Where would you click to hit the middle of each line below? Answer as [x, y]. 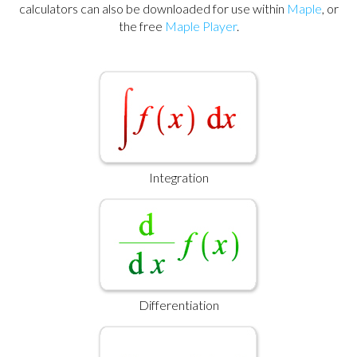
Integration [178, 177]
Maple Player [200, 26]
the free [141, 26]
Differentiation [178, 305]
